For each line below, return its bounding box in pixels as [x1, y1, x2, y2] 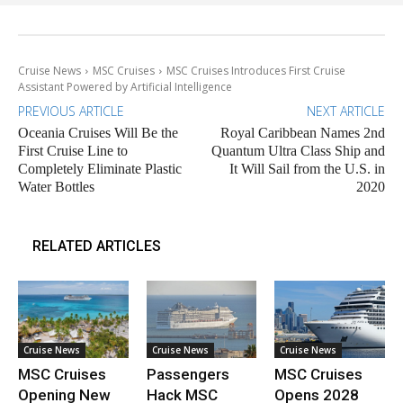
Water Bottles [18, 179, 94, 195]
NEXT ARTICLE [306, 103, 385, 121]
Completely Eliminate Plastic [18, 161, 182, 177]
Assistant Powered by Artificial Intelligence [18, 79, 232, 95]
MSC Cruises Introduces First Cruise [166, 63, 345, 79]
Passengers [146, 365, 229, 384]
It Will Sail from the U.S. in [228, 161, 385, 177]
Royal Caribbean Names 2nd [219, 125, 385, 141]
